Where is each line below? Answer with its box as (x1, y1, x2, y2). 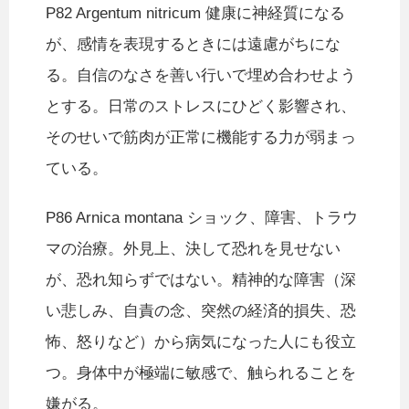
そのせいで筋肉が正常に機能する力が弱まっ (46, 129, 356, 147)
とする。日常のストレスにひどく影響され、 (46, 98, 356, 116)
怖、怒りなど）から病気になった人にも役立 (46, 333, 356, 351)
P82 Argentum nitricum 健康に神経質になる (46, 5, 345, 23)
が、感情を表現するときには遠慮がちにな (46, 36, 341, 54)
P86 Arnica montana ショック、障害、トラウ (46, 209, 358, 227)
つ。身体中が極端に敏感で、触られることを (46, 364, 356, 383)
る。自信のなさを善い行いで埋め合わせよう (46, 67, 356, 85)
